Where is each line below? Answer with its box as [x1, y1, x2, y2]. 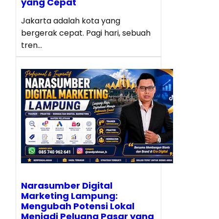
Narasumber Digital [21, 179, 112, 192]
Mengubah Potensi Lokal [21, 199, 134, 212]
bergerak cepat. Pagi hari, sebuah [21, 27, 151, 39]
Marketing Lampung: [21, 189, 118, 202]
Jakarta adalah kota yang [21, 15, 120, 26]
